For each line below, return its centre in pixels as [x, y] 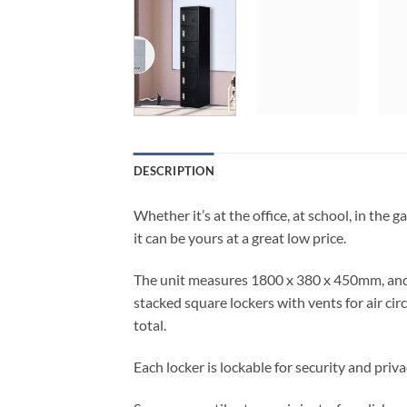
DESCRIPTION [174, 171]
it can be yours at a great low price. [240, 238]
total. [150, 325]
